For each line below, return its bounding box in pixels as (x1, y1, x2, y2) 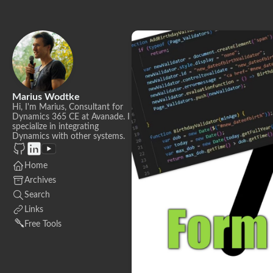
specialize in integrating (12, 122, 99, 131)
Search (24, 191, 50, 199)
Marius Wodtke (12, 92, 80, 102)
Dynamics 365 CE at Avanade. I (12, 113, 130, 121)
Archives (24, 176, 56, 185)
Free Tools (24, 220, 62, 229)
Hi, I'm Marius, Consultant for (12, 103, 123, 112)
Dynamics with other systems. (12, 132, 125, 141)
